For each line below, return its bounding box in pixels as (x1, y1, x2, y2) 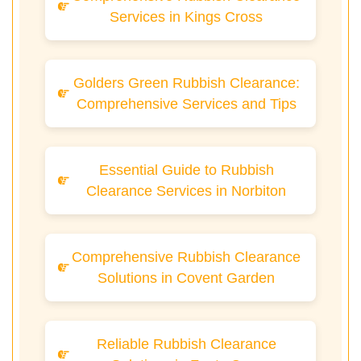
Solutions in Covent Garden (98, 270, 275, 287)
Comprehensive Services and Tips (76, 96, 297, 113)
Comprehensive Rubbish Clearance (72, 249, 301, 266)
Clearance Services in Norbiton (86, 183, 286, 200)
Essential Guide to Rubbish (98, 162, 274, 179)
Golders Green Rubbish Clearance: (73, 75, 300, 92)
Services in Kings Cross (110, 9, 263, 26)
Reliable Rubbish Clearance (96, 336, 276, 353)
